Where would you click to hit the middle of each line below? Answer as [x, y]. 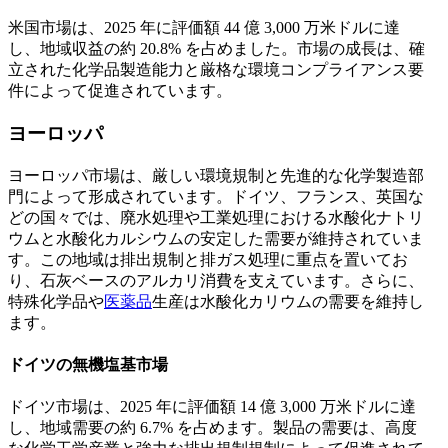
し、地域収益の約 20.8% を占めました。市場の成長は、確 [216, 49]
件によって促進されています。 [120, 91]
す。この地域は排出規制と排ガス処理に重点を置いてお [208, 259]
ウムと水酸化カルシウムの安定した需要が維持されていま [216, 238]
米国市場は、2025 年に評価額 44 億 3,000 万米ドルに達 [204, 28]
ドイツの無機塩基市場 [88, 365]
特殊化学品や [56, 301]
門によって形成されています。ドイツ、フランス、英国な [216, 196]
